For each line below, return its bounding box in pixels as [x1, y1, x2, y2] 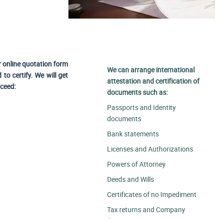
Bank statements [107, 129, 159, 138]
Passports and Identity [107, 102, 176, 112]
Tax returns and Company [107, 205, 186, 215]
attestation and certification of [107, 76, 200, 86]
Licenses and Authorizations [107, 144, 194, 153]
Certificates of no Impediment [107, 190, 197, 199]
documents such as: [107, 87, 168, 97]
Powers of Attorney [107, 159, 166, 169]
